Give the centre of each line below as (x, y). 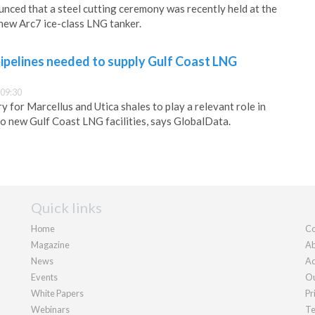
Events (44, 277)
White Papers (57, 294)
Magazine (50, 245)
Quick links (66, 208)
